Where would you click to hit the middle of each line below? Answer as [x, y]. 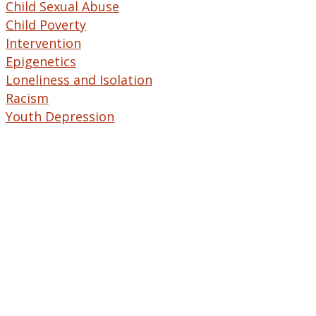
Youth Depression [60, 116]
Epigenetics [41, 61]
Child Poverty [46, 24]
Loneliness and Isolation [79, 79]
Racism [27, 98]
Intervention [43, 43]
